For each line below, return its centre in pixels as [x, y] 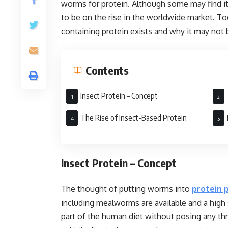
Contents [107, 70]
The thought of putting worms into [126, 189]
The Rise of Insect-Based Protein [134, 118]
